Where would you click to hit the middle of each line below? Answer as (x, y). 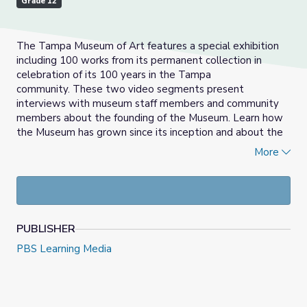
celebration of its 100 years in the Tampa (114, 75)
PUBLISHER (46, 229)
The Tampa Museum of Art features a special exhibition (148, 46)
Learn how (258, 118)
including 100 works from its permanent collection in (139, 61)
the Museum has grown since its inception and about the (150, 133)
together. (39, 161)
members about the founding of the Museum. (125, 118)
